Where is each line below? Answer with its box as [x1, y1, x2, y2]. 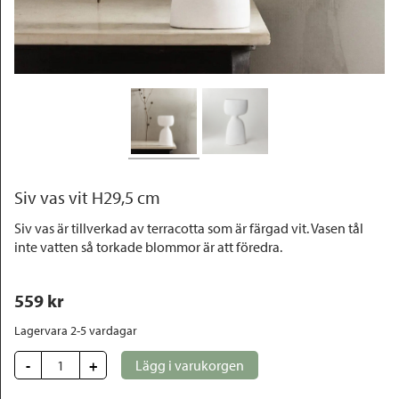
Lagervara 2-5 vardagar [14, 322, 137, 338]
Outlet [21, 17, 59, 35]
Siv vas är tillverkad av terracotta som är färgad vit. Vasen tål [14, 219, 363, 237]
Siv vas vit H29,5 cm [14, 186, 160, 208]
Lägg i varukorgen [135, 356, 244, 374]
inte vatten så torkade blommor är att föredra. [14, 238, 285, 256]
